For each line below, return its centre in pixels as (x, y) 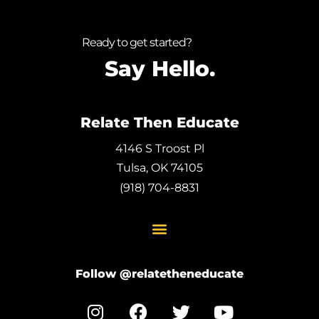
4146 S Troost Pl (159, 148)
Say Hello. (159, 68)
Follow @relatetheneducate (159, 274)
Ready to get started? (137, 42)
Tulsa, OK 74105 (159, 168)
